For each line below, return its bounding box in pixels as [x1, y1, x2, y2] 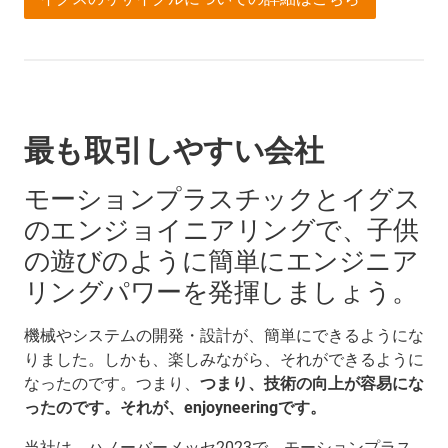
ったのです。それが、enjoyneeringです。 [24, 398, 326, 418]
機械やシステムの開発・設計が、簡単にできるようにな [24, 326, 424, 346]
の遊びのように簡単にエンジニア [24, 246, 419, 277]
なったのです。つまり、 [24, 374, 200, 394]
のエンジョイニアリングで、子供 [24, 215, 419, 246]
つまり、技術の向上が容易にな [200, 374, 424, 394]
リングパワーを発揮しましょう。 [24, 277, 418, 308]
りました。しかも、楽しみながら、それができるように [24, 350, 424, 370]
